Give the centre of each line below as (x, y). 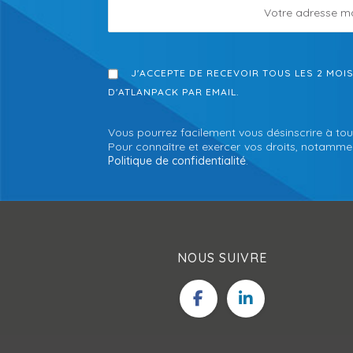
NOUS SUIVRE (222, 258)
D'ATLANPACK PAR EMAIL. (173, 92)
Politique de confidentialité (177, 161)
